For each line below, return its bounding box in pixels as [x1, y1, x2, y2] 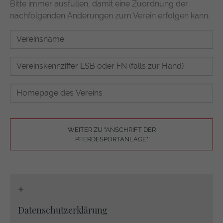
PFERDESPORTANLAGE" [75, 135, 148, 143]
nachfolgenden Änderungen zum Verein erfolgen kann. [10, 11, 210, 21]
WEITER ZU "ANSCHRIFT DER [67, 126, 156, 134]
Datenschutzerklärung [18, 204, 108, 217]
